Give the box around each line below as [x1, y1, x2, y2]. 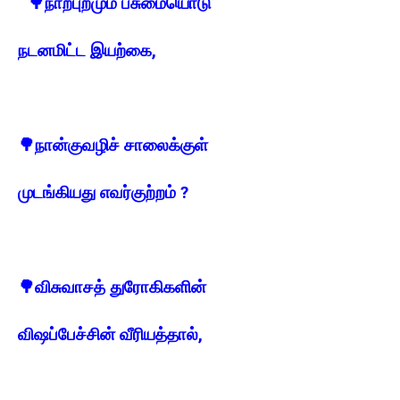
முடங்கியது [18, 182, 100, 203]
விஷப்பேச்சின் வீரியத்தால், [18, 324, 203, 345]
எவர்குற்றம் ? [100, 182, 188, 203]
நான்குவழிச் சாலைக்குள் [35, 135, 208, 155]
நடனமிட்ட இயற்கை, [18, 40, 156, 61]
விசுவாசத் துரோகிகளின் [35, 277, 206, 297]
